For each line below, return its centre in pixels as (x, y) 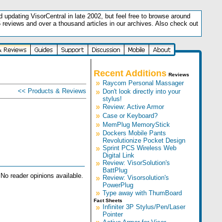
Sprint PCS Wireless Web (139, 148)
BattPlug (115, 170)
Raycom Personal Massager (143, 83)
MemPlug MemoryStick (136, 125)
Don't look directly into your (141, 91)
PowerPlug (118, 185)
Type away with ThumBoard (142, 193)
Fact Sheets (108, 200)
